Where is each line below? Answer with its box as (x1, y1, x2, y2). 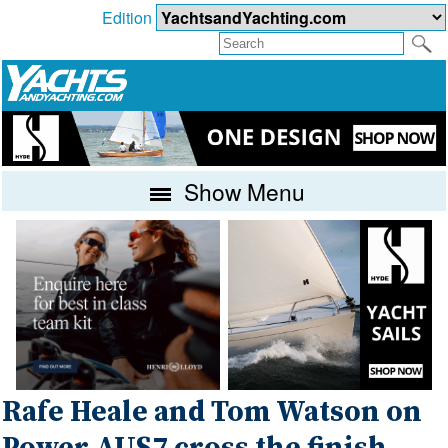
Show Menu (178, 174, 306, 207)
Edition (101, 6, 156, 30)
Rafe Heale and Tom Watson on (2, 394, 423, 431)
